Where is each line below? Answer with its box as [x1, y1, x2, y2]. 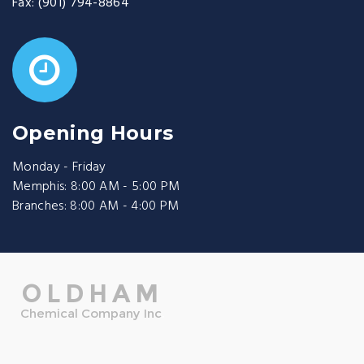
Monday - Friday [12, 157, 106, 178]
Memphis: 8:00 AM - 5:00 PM [12, 176, 180, 197]
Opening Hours [12, 121, 174, 145]
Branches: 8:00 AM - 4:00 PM [12, 196, 180, 217]
